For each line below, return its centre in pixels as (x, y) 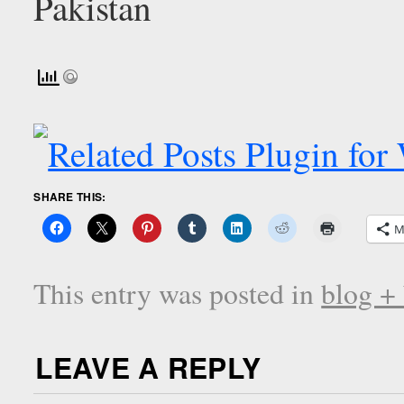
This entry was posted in (178, 294)
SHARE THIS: (70, 197)
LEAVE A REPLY (148, 367)
